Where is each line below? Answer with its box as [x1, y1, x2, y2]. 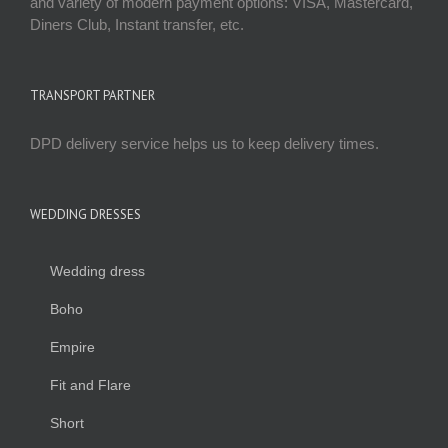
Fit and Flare [50, 377, 131, 394]
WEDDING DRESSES [30, 206, 141, 224]
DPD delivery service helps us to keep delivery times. [30, 135, 379, 153]
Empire [50, 339, 95, 356]
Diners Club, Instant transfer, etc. [30, 16, 244, 34]
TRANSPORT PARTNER [30, 87, 155, 105]
